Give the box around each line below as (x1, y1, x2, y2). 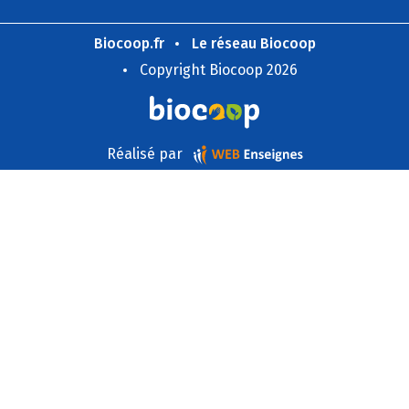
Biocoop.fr (93, 34, 164, 52)
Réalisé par (106, 144, 186, 163)
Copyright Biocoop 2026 (139, 60, 298, 79)
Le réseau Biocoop (191, 34, 316, 52)
